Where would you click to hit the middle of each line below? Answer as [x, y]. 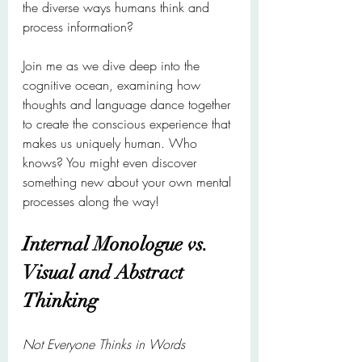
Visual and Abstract [105, 272]
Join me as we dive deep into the [113, 65]
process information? [78, 27]
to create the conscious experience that [128, 124]
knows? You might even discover [112, 162]
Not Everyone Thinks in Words [104, 344]
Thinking [60, 301]
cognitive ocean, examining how [114, 85]
